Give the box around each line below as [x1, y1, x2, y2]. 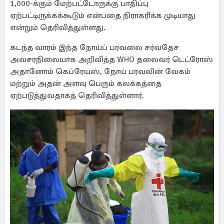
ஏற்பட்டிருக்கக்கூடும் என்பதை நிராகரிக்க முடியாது [10, 10, 195, 20]
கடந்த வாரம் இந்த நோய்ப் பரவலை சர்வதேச [10, 42, 179, 52]
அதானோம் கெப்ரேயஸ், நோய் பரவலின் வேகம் [10, 66, 190, 76]
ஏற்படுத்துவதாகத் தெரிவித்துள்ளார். [10, 90, 144, 100]
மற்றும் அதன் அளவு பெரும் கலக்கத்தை [10, 78, 161, 88]
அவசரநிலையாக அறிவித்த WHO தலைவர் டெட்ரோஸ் [10, 54, 213, 64]
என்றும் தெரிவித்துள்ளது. [10, 22, 105, 32]
